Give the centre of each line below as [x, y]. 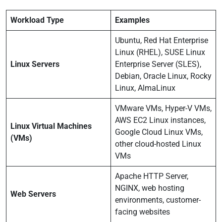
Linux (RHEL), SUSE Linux [160, 52]
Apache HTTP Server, [152, 176]
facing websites [143, 212]
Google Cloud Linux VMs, [159, 132]
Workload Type [37, 20]
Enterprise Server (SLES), [158, 64]
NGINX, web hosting [150, 188]
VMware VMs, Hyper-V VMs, [163, 108]
